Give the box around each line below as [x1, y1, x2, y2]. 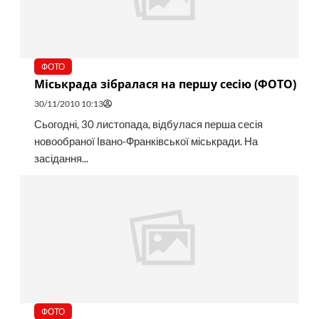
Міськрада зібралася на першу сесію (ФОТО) [33, 76, 296, 93]
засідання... [33, 152, 88, 165]
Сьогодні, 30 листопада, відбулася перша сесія [33, 118, 263, 131]
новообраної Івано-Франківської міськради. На [33, 135, 258, 148]
